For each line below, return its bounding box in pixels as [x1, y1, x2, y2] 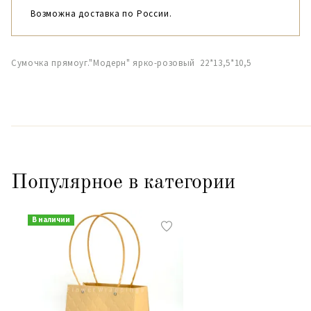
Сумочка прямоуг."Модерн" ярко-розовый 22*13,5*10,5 [11, 57, 252, 69]
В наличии [31, 215, 70, 224]
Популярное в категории [11, 172, 235, 193]
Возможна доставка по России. [31, 8, 172, 19]
